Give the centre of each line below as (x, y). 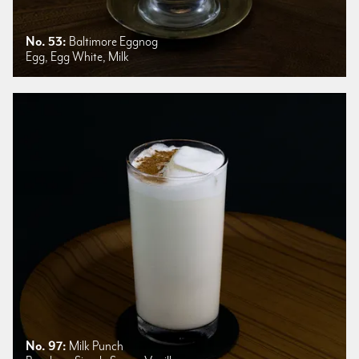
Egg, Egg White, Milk (77, 57)
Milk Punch (95, 346)
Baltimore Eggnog (112, 42)
